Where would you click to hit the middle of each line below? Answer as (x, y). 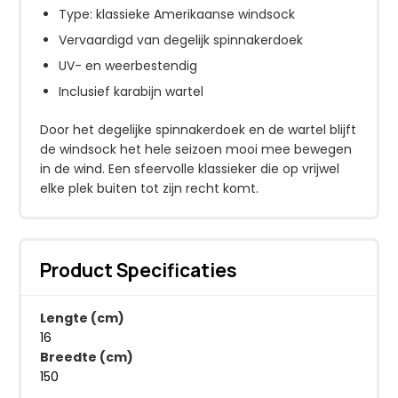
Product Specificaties (139, 270)
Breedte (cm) (87, 357)
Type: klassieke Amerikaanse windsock (177, 14)
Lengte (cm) (82, 318)
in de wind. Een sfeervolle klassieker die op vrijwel (190, 168)
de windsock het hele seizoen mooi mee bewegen (196, 149)
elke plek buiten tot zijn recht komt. (149, 188)
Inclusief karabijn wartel (131, 91)
